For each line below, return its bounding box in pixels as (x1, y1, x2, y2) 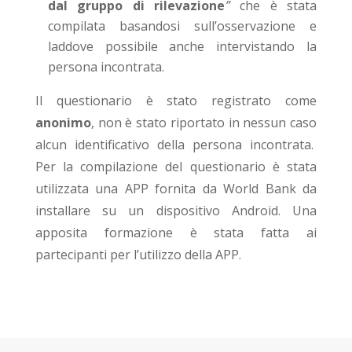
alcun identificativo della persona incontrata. (35, 136, 317, 154)
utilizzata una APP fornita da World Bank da (35, 180, 317, 198)
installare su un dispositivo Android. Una (35, 202, 317, 220)
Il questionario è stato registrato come (35, 92, 317, 110)
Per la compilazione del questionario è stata (35, 158, 317, 176)
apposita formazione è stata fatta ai (35, 224, 317, 242)
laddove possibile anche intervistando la (47, 38, 317, 56)
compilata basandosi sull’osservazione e (47, 17, 317, 35)
